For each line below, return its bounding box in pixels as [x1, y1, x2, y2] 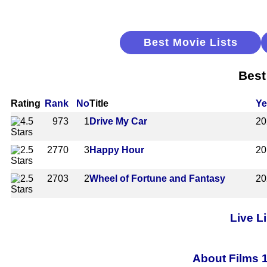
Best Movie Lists [143, 36, 238, 48]
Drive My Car [89, 116, 147, 126]
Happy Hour [89, 144, 144, 155]
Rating [11, 98, 41, 108]
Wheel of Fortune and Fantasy [89, 173, 225, 184]
